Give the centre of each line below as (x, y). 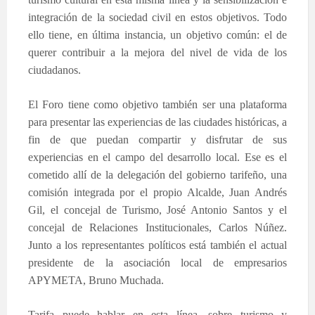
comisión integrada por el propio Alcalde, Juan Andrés (157, 192)
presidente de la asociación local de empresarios (157, 262)
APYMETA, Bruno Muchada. (96, 280)
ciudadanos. (54, 70)
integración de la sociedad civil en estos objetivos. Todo (157, 17)
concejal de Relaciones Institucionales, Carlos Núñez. (157, 227)
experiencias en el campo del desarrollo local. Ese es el (157, 157)
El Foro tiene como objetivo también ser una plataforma (157, 104)
